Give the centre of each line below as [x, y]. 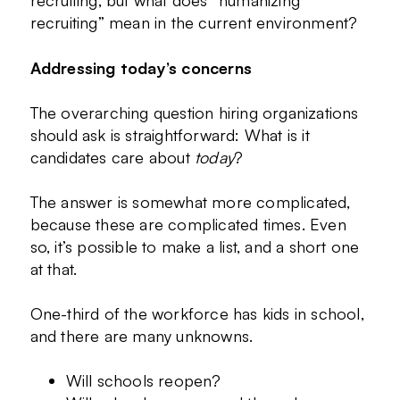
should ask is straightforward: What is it [170, 134]
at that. [54, 269]
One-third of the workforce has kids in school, [197, 314]
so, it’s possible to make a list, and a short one [195, 247]
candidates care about [112, 157]
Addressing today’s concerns [141, 67]
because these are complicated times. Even [188, 225]
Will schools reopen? [143, 381]
